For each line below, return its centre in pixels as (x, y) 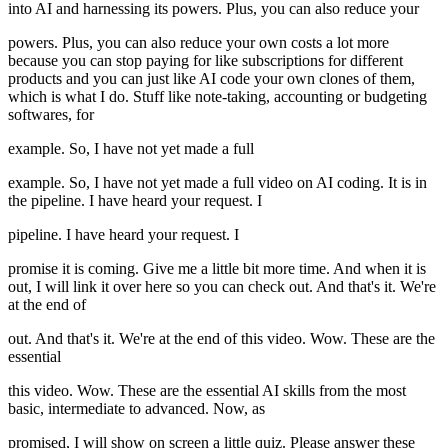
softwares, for (51, 115)
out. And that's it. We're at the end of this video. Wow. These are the (221, 339)
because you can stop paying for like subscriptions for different (205, 61)
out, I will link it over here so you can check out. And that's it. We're (222, 287)
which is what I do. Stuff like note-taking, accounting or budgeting (217, 97)
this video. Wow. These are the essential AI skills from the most (207, 391)
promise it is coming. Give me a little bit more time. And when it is (217, 269)
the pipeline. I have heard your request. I (135, 201)
